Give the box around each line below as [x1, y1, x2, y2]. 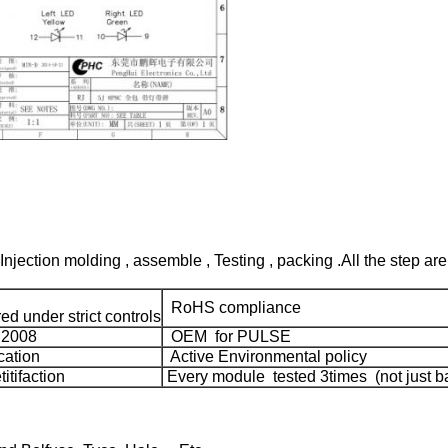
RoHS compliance [163, 299, 301, 316]
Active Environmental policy [163, 348, 367, 365]
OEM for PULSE [163, 328, 291, 345]
